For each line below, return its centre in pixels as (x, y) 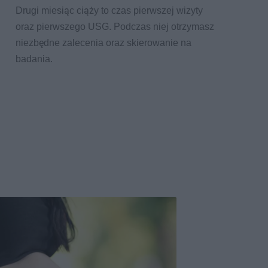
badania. (34, 59)
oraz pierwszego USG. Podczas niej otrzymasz (115, 27)
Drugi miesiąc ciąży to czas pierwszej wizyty (109, 11)
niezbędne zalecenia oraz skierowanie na (103, 43)
